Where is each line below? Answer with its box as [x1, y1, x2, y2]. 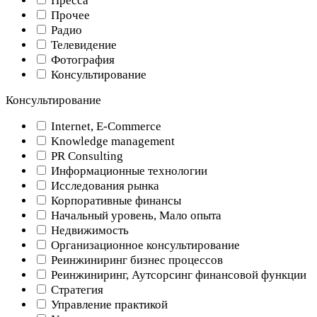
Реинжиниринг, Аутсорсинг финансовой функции [48, 267, 306, 282]
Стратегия [48, 282, 103, 296]
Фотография [48, 52, 115, 67]
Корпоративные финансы [48, 193, 181, 207]
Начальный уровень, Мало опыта [48, 208, 221, 222]
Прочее [48, 8, 90, 22]
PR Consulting [48, 149, 123, 163]
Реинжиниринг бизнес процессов [48, 253, 223, 267]
